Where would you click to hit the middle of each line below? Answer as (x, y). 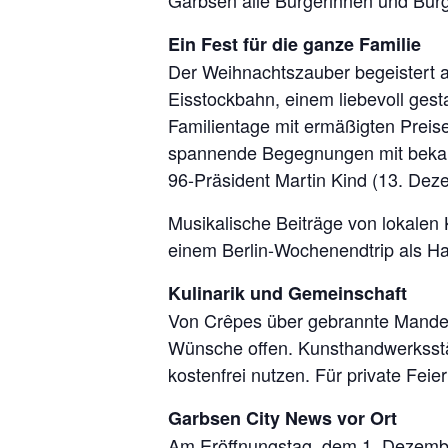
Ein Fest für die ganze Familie (294, 44)
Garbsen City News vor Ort (282, 418)
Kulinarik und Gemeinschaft (287, 293)
